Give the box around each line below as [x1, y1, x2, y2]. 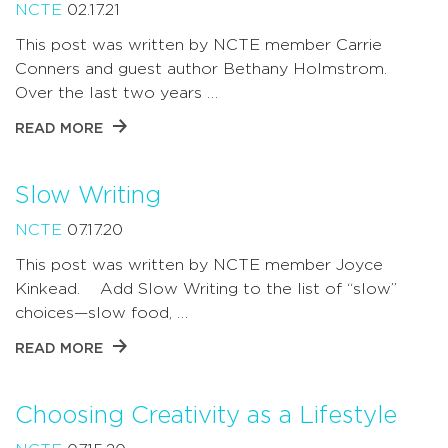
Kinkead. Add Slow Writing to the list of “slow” [15, 280, 397, 297]
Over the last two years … [15, 84, 218, 101]
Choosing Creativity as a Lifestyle [15, 403, 397, 428]
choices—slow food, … [15, 304, 188, 321]
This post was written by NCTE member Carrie [15, 36, 382, 53]
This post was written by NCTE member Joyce [15, 256, 383, 273]
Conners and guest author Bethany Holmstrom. [15, 60, 397, 77]
